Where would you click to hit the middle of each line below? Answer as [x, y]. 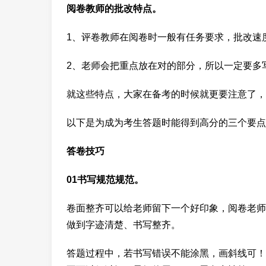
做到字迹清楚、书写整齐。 [123, 224]
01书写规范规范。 [105, 179]
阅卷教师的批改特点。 [114, 8]
